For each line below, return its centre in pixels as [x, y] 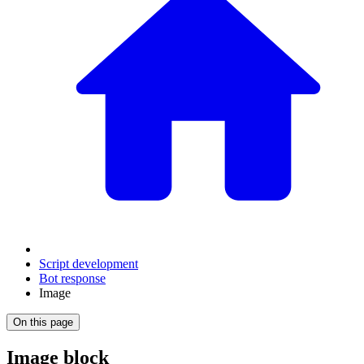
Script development [89, 264]
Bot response [72, 278]
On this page [43, 322]
